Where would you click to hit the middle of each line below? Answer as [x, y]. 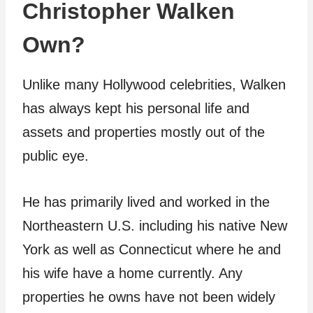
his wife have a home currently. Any [132, 274]
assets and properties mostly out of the [144, 132]
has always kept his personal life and [136, 109]
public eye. [56, 156]
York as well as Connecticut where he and [152, 250]
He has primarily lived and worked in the [146, 202]
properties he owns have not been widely [149, 297]
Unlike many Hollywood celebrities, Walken [154, 85]
